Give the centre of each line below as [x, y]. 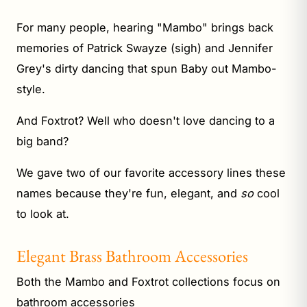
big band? [44, 141]
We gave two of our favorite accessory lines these [151, 172]
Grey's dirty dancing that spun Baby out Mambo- [147, 68]
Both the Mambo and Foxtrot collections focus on [148, 281]
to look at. [43, 213]
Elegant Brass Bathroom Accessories [132, 255]
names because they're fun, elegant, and [128, 193]
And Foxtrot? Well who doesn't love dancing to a [146, 120]
